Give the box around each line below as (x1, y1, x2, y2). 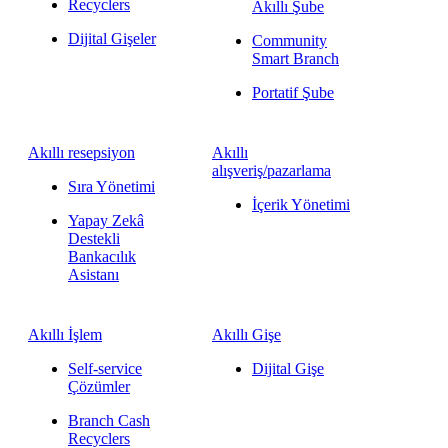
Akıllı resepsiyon (28, 144, 135, 161)
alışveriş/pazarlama (211, 162, 331, 179)
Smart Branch (251, 50, 339, 67)
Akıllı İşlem (28, 326, 102, 343)
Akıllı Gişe (211, 326, 281, 343)
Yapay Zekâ (68, 212, 144, 229)
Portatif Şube (251, 84, 334, 101)
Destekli (68, 230, 120, 247)
